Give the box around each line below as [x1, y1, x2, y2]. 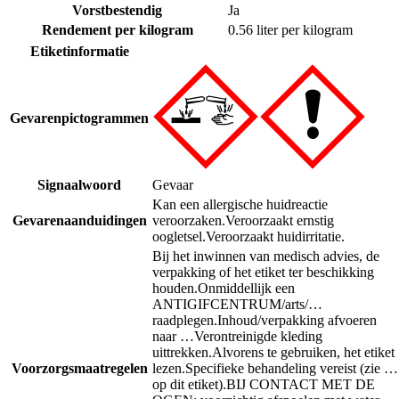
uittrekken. [152, 345, 212, 361]
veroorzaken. [152, 213, 225, 229]
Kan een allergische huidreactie [152, 197, 328, 213]
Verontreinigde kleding [194, 329, 322, 345]
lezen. [152, 361, 185, 377]
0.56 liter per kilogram [228, 22, 353, 38]
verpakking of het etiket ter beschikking [152, 265, 374, 281]
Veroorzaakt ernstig [225, 213, 334, 229]
